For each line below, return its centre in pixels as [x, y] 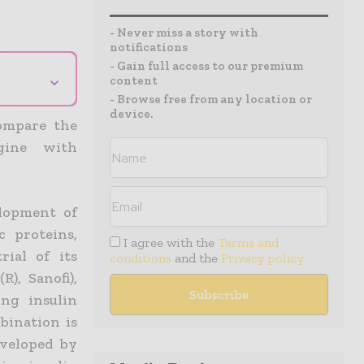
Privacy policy [262, 258]
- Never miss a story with [184, 32]
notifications [149, 47]
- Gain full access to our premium [206, 66]
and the [196, 258]
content [134, 80]
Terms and [249, 243]
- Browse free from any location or [211, 99]
